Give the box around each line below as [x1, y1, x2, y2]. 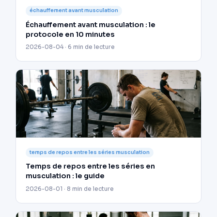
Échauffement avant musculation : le [26, 20, 155, 29]
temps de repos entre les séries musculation [30, 149, 150, 155]
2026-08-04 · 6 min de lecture [26, 43, 115, 50]
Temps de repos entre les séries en [26, 162, 155, 171]
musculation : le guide [26, 171, 105, 181]
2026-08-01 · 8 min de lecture [26, 185, 114, 192]
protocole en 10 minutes [26, 30, 115, 39]
